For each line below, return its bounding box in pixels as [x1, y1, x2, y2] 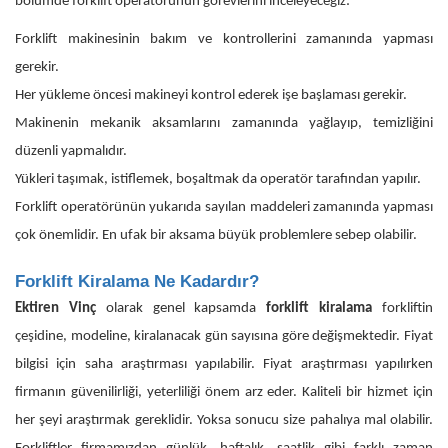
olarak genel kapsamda [95, 300, 257, 316]
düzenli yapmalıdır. [15, 143, 127, 159]
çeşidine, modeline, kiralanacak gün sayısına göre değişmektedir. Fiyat [15, 328, 433, 344]
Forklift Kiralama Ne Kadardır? [15, 270, 259, 291]
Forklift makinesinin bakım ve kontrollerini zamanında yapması [15, 31, 433, 47]
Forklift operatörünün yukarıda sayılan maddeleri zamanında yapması [15, 199, 433, 215]
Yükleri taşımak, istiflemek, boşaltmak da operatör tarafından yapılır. [15, 171, 421, 187]
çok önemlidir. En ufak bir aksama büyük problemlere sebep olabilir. [15, 227, 417, 243]
